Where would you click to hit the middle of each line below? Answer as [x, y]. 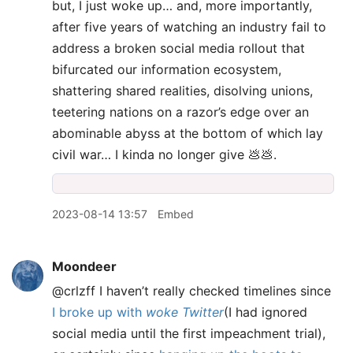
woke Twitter [185, 312]
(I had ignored [266, 312]
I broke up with [99, 312]
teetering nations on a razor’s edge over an [180, 112]
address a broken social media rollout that [178, 48]
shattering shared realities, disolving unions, [182, 91]
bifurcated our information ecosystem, [167, 69]
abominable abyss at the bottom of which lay [188, 133]
